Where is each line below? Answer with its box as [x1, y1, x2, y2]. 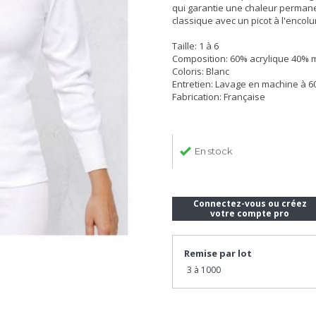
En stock [195, 145, 232, 157]
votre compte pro [210, 207, 289, 219]
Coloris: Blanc [172, 65, 229, 78]
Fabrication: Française [172, 90, 265, 103]
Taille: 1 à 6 [172, 39, 219, 52]
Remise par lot [184, 247, 252, 260]
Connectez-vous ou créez [193, 197, 307, 209]
